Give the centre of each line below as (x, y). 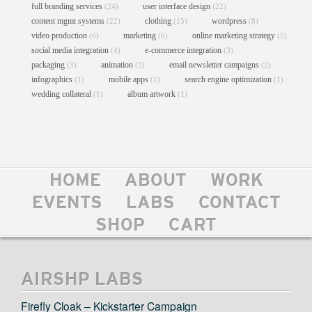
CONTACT (239, 204)
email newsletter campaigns (215, 64)
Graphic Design (99, 214)
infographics (53, 79)
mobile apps (130, 79)
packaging (49, 64)
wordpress (230, 21)
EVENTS (67, 204)
